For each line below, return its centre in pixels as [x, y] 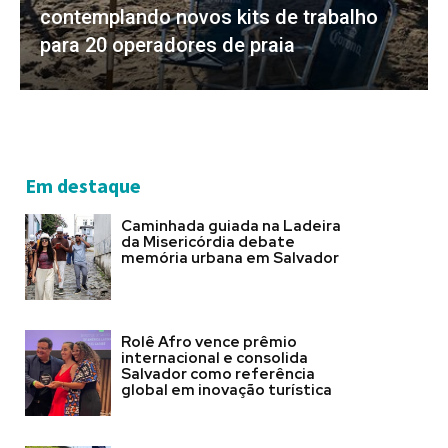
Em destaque [83, 186]
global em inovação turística [226, 389]
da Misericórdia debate [207, 242]
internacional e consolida [214, 357]
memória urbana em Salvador [229, 258]
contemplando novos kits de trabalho [209, 17]
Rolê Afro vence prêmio [208, 341]
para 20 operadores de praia [167, 45]
